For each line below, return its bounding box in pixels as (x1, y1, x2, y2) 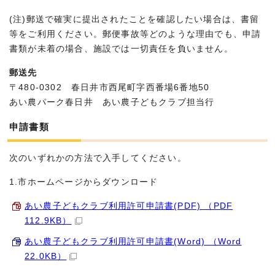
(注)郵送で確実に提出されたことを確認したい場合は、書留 (9, 14, 260, 24)
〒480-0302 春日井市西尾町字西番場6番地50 (9, 82, 210, 92)
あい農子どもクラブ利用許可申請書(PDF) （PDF (25, 201, 233, 211)
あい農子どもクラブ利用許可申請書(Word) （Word (25, 236, 242, 246)
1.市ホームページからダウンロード (9, 177, 158, 187)
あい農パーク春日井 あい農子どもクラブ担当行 (9, 97, 215, 107)
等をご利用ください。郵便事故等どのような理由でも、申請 (9, 29, 261, 39)
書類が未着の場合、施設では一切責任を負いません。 (9, 44, 233, 53)
